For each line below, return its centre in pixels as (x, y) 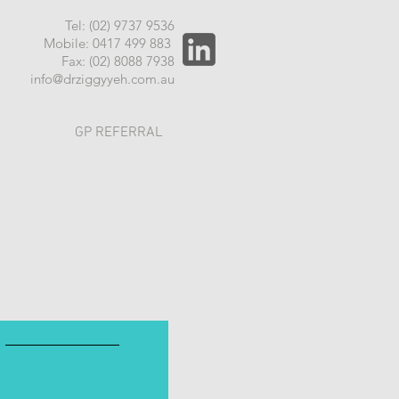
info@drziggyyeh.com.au (102, 79)
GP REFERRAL (118, 133)
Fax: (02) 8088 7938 (118, 61)
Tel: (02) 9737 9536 (120, 25)
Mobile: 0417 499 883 (109, 43)
